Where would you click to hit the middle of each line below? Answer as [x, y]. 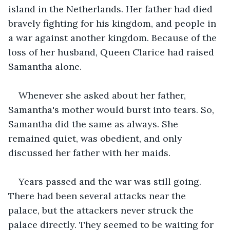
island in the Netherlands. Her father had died [112, 9]
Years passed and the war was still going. [111, 181]
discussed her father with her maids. [89, 152]
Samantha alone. [45, 66]
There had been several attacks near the [98, 196]
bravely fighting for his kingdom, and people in [113, 23]
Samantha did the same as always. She [94, 124]
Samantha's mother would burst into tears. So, [112, 109]
